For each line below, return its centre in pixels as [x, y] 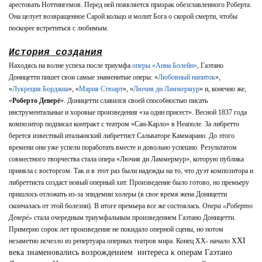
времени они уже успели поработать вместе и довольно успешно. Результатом [123, 147]
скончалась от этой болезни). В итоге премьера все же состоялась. [106, 206]
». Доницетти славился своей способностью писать [134, 101]
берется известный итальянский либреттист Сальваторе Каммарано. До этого [122, 136]
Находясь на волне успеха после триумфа [70, 65]
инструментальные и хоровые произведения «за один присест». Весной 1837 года [128, 112]
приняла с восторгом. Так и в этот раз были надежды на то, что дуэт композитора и [131, 171]
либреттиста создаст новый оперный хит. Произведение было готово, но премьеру [129, 182]
